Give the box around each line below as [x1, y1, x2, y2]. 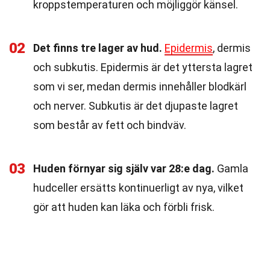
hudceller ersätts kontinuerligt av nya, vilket [33, 181, 243, 194]
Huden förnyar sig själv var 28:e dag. [33, 162, 215, 175]
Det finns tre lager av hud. [33, 42, 162, 54]
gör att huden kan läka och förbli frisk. [33, 201, 215, 213]
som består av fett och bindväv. [33, 119, 186, 131]
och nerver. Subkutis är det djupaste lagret [33, 99, 238, 112]
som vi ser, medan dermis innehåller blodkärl [33, 80, 246, 93]
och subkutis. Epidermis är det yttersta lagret [33, 61, 253, 74]
